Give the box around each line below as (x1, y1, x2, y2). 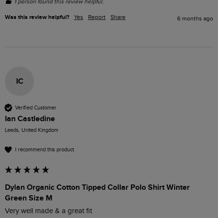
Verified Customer (15, 104, 56, 111)
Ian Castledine (5, 114, 55, 124)
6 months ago (177, 15, 213, 22)
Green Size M (5, 193, 53, 203)
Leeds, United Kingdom (5, 127, 58, 134)
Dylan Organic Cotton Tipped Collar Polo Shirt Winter (5, 182, 190, 193)
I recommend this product (15, 146, 74, 153)
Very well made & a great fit (5, 207, 92, 216)
